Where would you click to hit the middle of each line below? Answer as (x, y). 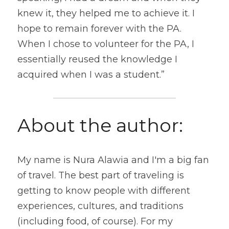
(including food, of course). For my (95, 222)
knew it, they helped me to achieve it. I (106, 14)
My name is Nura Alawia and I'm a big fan (113, 160)
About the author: (100, 125)
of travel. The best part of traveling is (101, 176)
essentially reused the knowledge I (97, 60)
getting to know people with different (104, 191)
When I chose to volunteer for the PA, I (106, 44)
